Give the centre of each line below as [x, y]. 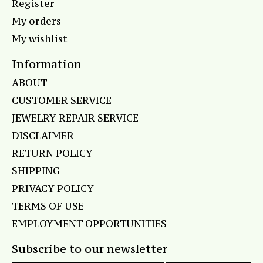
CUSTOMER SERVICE [62, 101]
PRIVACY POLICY [53, 189]
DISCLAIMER [43, 136]
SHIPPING [36, 171]
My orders [36, 21]
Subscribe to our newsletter [90, 249]
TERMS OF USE [48, 206]
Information [47, 64]
